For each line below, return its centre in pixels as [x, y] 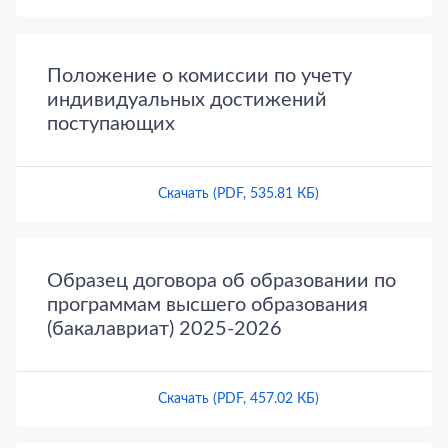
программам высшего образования [207, 305]
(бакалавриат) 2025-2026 [164, 329]
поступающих [111, 124]
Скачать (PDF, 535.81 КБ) [238, 194]
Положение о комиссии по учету [199, 76]
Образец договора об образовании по [221, 281]
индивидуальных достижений [187, 100]
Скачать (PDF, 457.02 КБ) [238, 399]
